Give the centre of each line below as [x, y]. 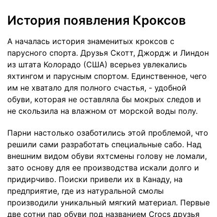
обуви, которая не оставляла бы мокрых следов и [104, 100]
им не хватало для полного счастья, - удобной [97, 88]
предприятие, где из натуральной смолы [85, 191]
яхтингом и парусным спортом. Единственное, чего [107, 76]
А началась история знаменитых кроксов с [91, 41]
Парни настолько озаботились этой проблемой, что [108, 132]
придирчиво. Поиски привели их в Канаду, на [95, 179]
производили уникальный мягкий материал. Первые [108, 202]
